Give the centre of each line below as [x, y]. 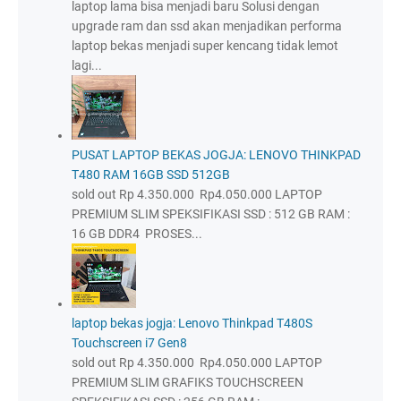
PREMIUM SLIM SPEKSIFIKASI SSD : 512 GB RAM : [211, 214]
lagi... [87, 66]
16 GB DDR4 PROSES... [137, 234]
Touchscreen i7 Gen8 [129, 343]
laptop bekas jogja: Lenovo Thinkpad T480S [192, 324]
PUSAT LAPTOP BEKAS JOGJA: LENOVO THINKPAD [216, 155]
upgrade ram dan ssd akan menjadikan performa [207, 26]
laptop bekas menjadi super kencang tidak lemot [205, 46]
